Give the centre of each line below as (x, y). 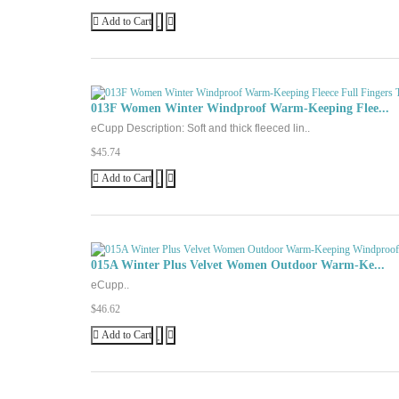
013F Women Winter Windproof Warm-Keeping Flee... (240, 108)
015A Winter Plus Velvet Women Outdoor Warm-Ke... (238, 265)
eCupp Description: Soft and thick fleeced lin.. (200, 128)
